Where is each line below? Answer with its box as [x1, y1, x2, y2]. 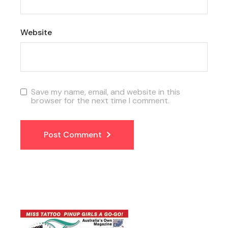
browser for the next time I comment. [31, 95, 170, 106]
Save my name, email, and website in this [31, 86, 181, 97]
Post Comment [44, 129, 102, 140]
